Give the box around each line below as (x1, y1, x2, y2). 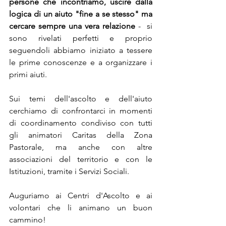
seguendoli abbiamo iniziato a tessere (9, 45, 152, 55)
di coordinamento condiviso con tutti (9, 118, 152, 128)
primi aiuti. (9, 70, 47, 80)
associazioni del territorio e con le (9, 154, 152, 164)
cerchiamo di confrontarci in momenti (9, 106, 152, 116)
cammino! (9, 215, 46, 225)
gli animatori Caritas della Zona (9, 130, 152, 140)
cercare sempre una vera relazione (9, 21, 135, 31)
